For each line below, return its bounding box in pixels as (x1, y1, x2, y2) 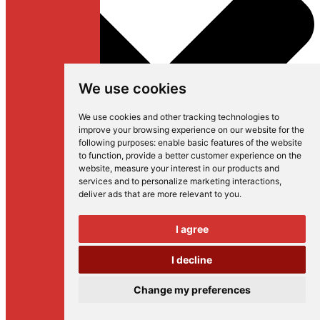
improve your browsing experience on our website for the (78, 124, 304, 135)
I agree (175, 223, 209, 235)
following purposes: (78, 137, 158, 148)
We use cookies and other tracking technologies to (78, 111, 279, 122)
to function (78, 150, 121, 161)
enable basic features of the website (157, 137, 302, 148)
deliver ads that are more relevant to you (78, 189, 239, 199)
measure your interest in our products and (114, 163, 279, 174)
